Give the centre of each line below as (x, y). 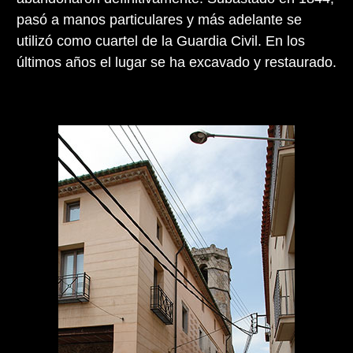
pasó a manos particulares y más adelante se (159, 19)
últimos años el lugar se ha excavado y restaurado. (176, 62)
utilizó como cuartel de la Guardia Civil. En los (161, 41)
